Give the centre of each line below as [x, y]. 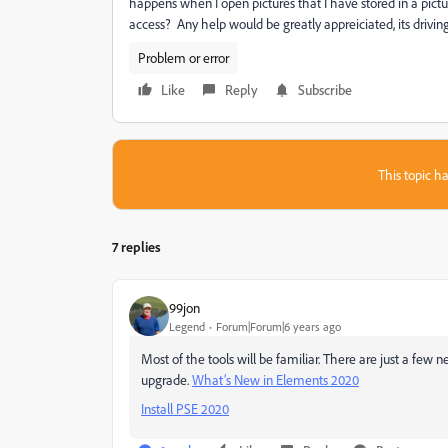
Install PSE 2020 [185, 408]
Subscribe [325, 89]
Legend [187, 326]
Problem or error [183, 57]
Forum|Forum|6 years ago [278, 326]
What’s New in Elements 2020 [275, 379]
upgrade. [166, 379]
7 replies [136, 246]
